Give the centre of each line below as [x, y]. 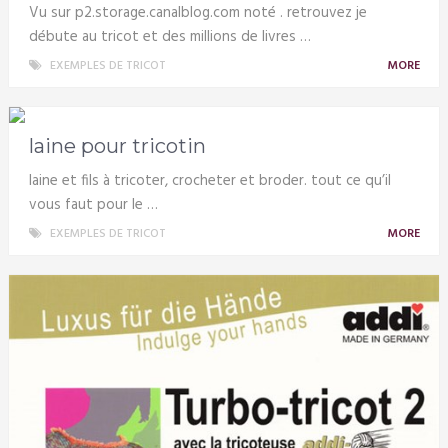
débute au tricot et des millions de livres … [169, 36]
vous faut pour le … [93, 204]
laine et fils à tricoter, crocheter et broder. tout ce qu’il [209, 180]
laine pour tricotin [117, 145]
